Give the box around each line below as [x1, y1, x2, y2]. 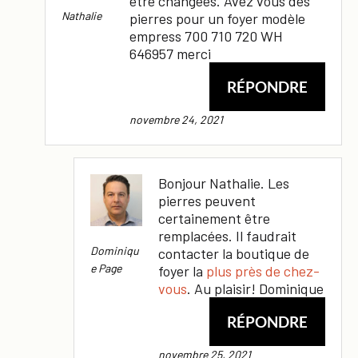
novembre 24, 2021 [129, 112, 223, 126]
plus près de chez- [206, 261, 320, 280]
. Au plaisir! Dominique [187, 279, 324, 297]
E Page [90, 261, 121, 275]
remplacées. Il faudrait [158, 226, 296, 245]
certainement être [158, 209, 270, 227]
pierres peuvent [158, 191, 256, 209]
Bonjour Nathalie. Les [158, 173, 289, 192]
